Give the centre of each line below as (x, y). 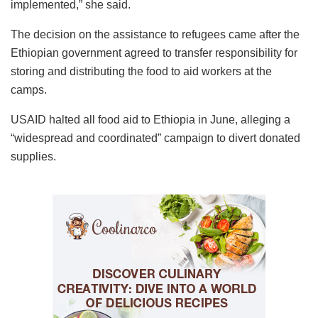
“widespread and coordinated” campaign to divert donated (155, 138)
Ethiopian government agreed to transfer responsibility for (154, 53)
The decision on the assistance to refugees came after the (155, 34)
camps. (29, 89)
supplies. (33, 156)
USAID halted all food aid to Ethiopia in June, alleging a (150, 119)
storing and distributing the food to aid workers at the (141, 71)
